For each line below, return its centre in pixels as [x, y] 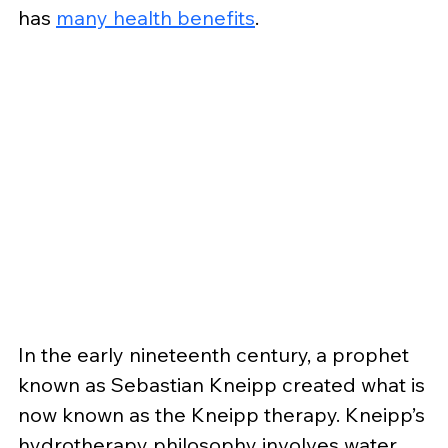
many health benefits [155, 17]
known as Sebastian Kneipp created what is [224, 384]
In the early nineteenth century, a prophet [216, 354]
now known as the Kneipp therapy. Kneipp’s [224, 414]
